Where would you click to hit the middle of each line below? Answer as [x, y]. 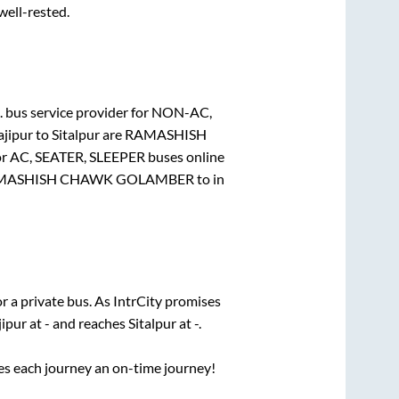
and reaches [89, 323]
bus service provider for [77, 111]
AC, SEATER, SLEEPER [77, 156]
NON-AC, [182, 111]
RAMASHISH [165, 134]
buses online [184, 156]
